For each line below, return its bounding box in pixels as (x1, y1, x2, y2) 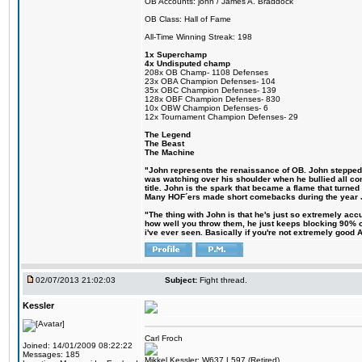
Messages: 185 (23, 350, 80, 359)
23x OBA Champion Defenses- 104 (145, 77, 276, 86)
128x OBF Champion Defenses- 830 (145, 95, 280, 103)
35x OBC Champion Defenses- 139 (145, 86, 276, 95)
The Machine (145, 148, 195, 157)
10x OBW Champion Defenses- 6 (145, 103, 268, 112)
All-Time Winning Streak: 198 (145, 32, 252, 41)
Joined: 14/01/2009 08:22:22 (23, 341, 133, 350)
